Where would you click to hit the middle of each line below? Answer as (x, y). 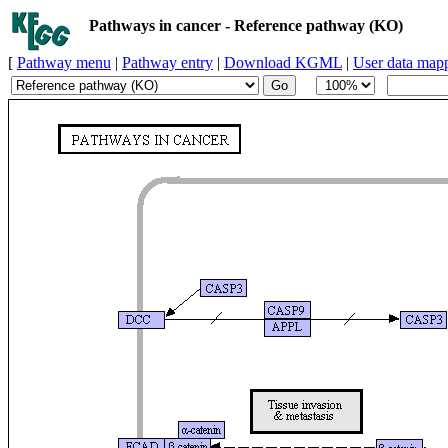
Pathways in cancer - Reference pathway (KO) (246, 25)
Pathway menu (64, 62)
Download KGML (283, 62)
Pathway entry (167, 62)
